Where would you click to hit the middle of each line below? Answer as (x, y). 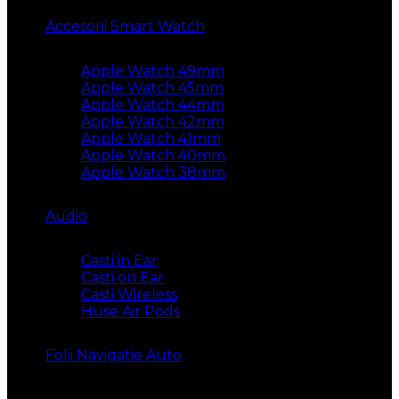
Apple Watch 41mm (151, 138)
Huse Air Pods (130, 311)
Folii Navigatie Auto (114, 354)
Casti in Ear (119, 260)
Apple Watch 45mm (152, 87)
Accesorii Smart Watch (125, 26)
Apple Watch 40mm (153, 155)
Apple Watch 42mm (153, 121)
